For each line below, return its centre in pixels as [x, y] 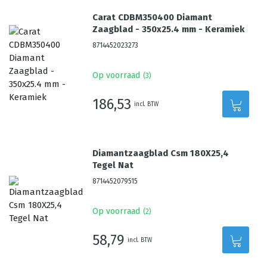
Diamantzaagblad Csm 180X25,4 [161, 153]
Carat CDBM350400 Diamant [153, 17]
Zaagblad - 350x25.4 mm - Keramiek [169, 29]
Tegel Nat [113, 165]
